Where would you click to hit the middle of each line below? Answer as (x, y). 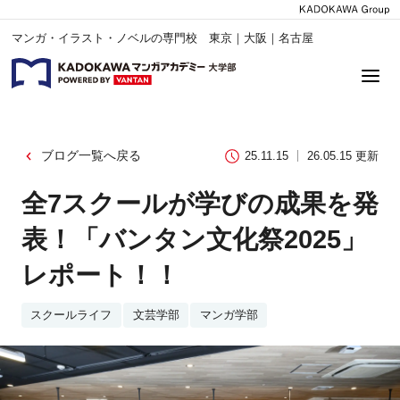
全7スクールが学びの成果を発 (200, 203)
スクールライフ (71, 315)
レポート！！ (100, 275)
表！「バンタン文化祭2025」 (194, 239)
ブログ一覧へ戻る (91, 156)
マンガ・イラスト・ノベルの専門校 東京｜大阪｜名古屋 (163, 38)
